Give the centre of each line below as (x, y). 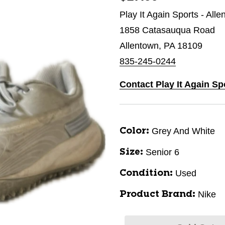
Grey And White (183, 131)
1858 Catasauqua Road (167, 30)
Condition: (146, 173)
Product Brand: (157, 194)
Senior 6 (162, 152)
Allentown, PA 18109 (161, 46)
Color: (134, 131)
